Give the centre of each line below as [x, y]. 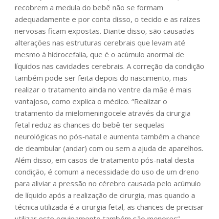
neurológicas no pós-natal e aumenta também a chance [107, 137]
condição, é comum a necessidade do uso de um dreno [107, 172]
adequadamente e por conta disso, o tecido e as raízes [108, 19]
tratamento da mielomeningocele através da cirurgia [103, 113]
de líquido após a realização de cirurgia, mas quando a [105, 195]
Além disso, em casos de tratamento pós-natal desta [104, 160]
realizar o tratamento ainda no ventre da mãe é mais [103, 90]
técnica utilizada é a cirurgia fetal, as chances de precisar [109, 207]
